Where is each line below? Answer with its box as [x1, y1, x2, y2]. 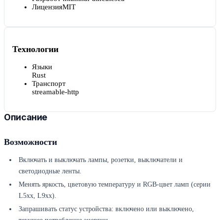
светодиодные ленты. [19, 167, 82, 175]
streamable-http [32, 88, 79, 96]
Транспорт [32, 80, 66, 88]
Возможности [4, 137, 57, 147]
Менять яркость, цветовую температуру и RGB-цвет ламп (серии [19, 181, 211, 189]
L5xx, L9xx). [19, 192, 56, 200]
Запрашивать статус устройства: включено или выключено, [19, 205, 194, 213]
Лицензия [32, 3, 62, 11]
